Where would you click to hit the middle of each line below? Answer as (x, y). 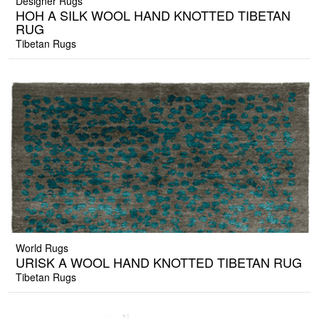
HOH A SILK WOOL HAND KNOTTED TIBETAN (153, 15)
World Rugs (42, 248)
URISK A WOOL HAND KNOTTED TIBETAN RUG (159, 262)
